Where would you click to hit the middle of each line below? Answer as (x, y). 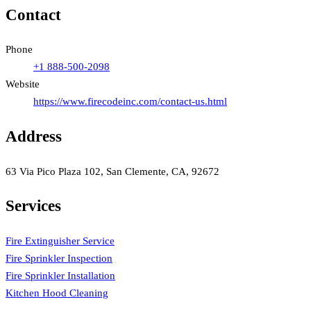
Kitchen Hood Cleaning (57, 293)
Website (23, 84)
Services (33, 206)
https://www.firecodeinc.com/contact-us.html (130, 102)
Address (34, 136)
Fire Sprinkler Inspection (59, 258)
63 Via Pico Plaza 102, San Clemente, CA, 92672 (112, 171)
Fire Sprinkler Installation (60, 275)
